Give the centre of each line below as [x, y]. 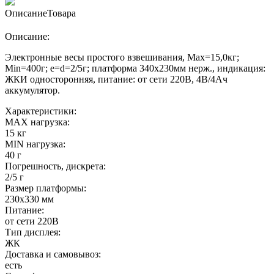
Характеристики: [41, 111]
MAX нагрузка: [37, 122]
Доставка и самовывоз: [53, 254]
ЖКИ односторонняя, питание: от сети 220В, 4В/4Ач [116, 79]
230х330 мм [29, 199]
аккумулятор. [32, 90]
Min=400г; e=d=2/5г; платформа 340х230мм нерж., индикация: [135, 68]
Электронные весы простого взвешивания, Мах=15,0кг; [122, 57]
